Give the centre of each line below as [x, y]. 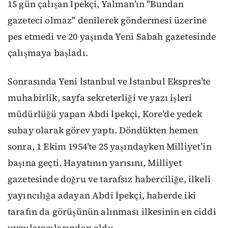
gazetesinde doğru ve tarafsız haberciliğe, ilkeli [109, 179]
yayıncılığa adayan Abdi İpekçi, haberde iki [102, 196]
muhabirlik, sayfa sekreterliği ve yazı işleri [100, 98]
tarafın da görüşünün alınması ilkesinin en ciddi [112, 212]
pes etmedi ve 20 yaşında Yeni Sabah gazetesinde [112, 36]
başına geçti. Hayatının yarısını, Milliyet [95, 163]
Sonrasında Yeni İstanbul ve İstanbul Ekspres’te [109, 82]
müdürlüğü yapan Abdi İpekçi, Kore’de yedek [105, 114]
